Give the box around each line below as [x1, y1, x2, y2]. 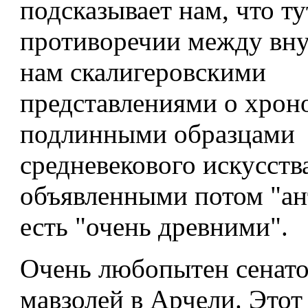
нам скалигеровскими [20, 57, 266, 87]
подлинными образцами [20, 119, 295, 148]
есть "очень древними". [20, 212, 288, 241]
